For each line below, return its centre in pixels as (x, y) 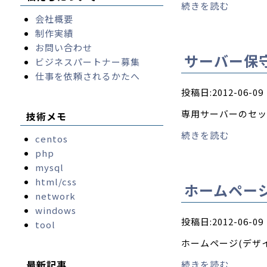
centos (51, 139)
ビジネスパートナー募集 (87, 62)
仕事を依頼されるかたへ (87, 76)
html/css (56, 181)
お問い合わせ (63, 47)
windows (55, 210)
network (55, 196)
